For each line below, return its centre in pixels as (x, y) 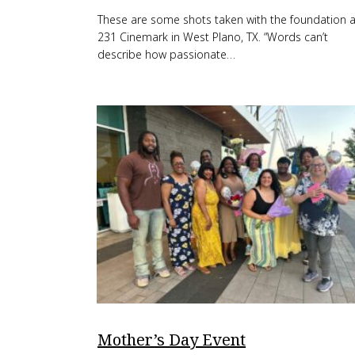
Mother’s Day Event (172, 340)
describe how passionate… (166, 54)
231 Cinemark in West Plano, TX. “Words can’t (213, 37)
